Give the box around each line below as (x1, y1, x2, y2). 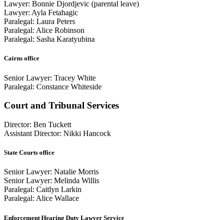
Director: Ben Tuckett (4, 120, 71, 129)
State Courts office (4, 149, 55, 157)
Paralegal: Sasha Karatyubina (4, 35, 95, 44)
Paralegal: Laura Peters (4, 17, 75, 26)
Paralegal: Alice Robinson (4, 26, 84, 35)
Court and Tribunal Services (4, 100, 119, 111)
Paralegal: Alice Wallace (4, 194, 79, 203)
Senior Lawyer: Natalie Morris (4, 167, 99, 176)
